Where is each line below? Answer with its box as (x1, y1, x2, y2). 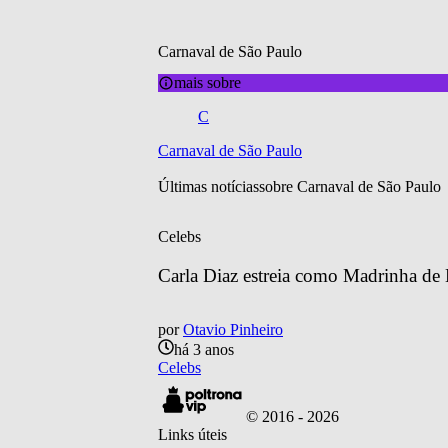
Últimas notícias (158, 177, 259, 195)
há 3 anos (174, 341, 234, 359)
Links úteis (158, 426, 227, 444)
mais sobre (174, 73, 241, 91)
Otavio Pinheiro (183, 321, 283, 339)
